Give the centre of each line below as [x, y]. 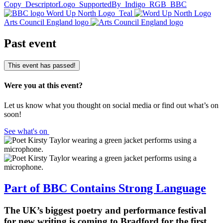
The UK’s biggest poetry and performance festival [105, 210]
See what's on [27, 131]
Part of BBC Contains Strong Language [105, 188]
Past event [30, 44]
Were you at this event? [43, 86]
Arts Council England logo [47, 22]
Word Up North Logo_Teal [90, 13]
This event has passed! [42, 66]
